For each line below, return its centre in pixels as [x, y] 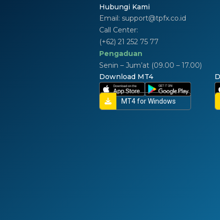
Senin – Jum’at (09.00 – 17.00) [150, 66]
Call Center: [119, 30]
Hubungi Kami [124, 7]
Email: [110, 18]
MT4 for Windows [148, 101]
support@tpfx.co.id [154, 18]
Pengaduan [121, 54]
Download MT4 [126, 77]
